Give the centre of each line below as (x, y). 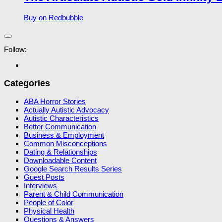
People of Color (49, 203)
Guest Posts (44, 177)
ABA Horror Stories (55, 102)
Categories (27, 83)
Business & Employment (64, 135)
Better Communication (60, 127)
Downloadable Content (60, 161)
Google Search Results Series (73, 169)
